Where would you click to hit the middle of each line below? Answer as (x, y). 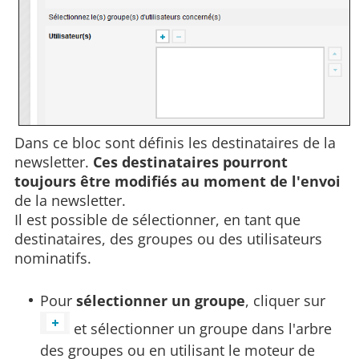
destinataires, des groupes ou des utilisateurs (168, 238)
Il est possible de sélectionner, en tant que (157, 219)
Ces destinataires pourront (190, 161)
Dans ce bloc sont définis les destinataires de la (175, 142)
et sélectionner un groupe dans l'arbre (203, 328)
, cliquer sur (288, 300)
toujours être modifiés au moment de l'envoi (177, 181)
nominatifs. (53, 258)
